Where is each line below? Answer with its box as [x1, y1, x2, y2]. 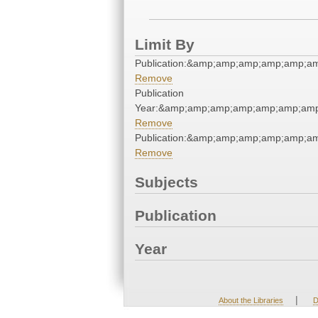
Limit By [135, 36, 194, 53]
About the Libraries [218, 296, 283, 305]
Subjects [135, 174, 198, 191]
